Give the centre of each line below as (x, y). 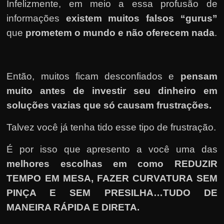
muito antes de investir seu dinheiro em (112, 90)
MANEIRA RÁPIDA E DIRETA (72, 207)
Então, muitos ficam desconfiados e (93, 76)
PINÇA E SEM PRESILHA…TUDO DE (112, 192)
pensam (199, 76)
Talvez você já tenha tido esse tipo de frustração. (111, 127)
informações (36, 18)
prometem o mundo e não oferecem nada (120, 32)
